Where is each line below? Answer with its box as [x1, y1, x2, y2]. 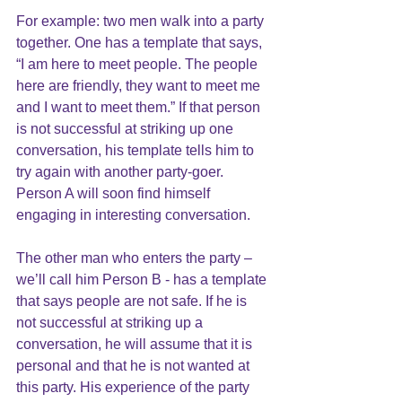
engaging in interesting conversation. [16, 207, 250, 223]
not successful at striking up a [16, 315, 206, 330]
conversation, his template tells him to [16, 143, 258, 158]
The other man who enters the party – [16, 250, 256, 266]
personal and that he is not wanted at [16, 358, 253, 373]
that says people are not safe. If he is [16, 293, 250, 309]
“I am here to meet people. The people [16, 57, 261, 72]
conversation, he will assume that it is [16, 336, 256, 352]
